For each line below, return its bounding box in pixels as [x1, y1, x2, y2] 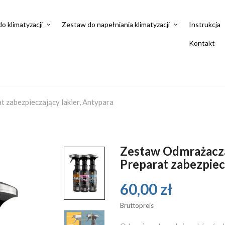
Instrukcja [188, 20, 220, 29]
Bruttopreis [120, 201, 154, 209]
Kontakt [188, 39, 215, 47]
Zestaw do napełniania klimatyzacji [61, 20, 170, 29]
